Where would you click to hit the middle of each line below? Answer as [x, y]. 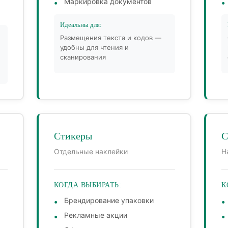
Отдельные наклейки [91, 152]
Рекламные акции [95, 215]
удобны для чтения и [94, 48]
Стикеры [73, 136]
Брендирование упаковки [109, 201]
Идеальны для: [81, 25]
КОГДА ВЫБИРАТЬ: [88, 185]
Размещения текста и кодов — [110, 38]
